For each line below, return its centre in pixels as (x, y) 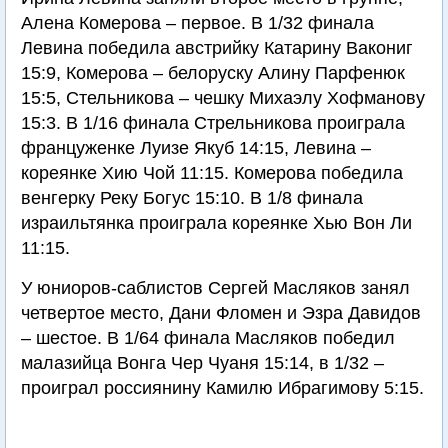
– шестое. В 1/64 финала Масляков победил (208, 338)
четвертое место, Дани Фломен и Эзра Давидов (221, 313)
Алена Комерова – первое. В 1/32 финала (197, 23)
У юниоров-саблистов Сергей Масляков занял (215, 288)
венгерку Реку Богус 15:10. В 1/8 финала (192, 198)
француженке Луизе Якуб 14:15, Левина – (196, 148)
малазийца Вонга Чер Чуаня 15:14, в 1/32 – (202, 363)
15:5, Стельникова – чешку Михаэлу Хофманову (223, 98)
